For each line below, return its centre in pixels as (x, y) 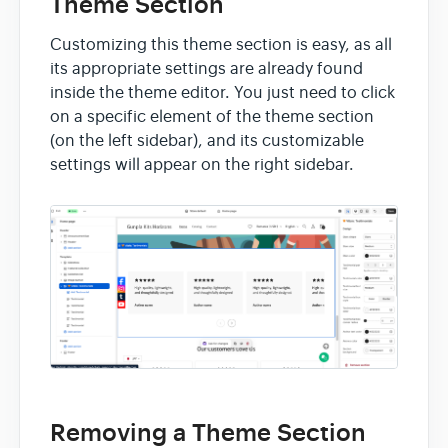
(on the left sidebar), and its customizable (207, 140)
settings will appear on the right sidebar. (202, 164)
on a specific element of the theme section (212, 116)
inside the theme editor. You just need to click (222, 92)
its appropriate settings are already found (206, 68)
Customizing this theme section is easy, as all (221, 44)
